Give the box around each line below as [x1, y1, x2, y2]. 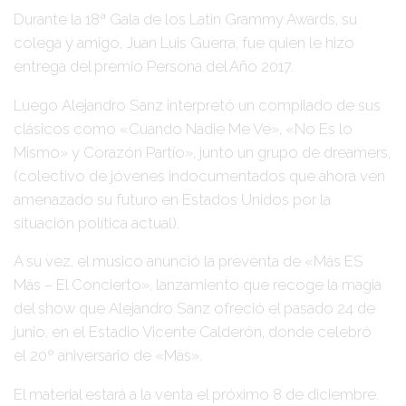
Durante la [14, 9, 85, 28]
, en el [45, 323, 89, 342]
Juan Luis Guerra [126, 33, 236, 52]
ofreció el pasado [210, 299, 337, 318]
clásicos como [14, 119, 120, 138]
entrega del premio [14, 56, 147, 75]
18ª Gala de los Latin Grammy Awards [85, 9, 335, 28]
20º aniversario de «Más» [30, 346, 199, 365]
